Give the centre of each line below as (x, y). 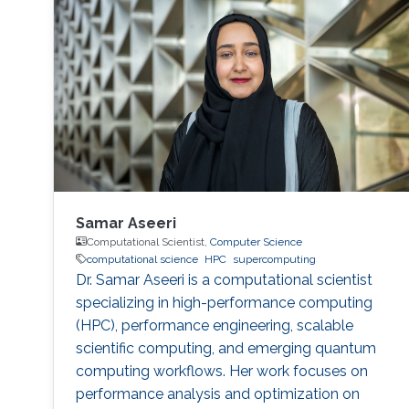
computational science (142, 259)
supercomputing (274, 259)
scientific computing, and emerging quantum (225, 348)
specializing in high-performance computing (224, 302)
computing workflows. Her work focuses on (221, 371)
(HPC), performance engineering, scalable (214, 325)
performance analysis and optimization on (217, 393)
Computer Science (256, 241)
